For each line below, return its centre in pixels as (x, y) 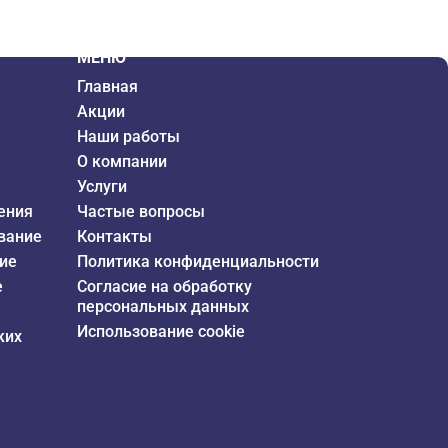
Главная (107, 86)
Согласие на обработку (164, 286)
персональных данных (162, 306)
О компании (121, 161)
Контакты (114, 236)
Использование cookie (160, 331)
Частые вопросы (140, 211)
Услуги (101, 186)
